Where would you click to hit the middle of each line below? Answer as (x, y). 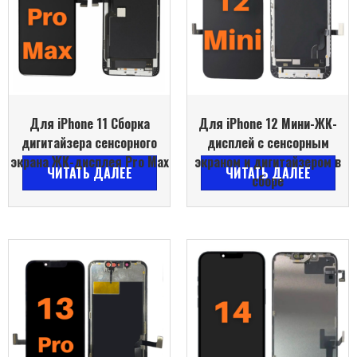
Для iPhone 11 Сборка (89, 123)
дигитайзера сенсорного (89, 142)
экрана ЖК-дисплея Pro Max (89, 161)
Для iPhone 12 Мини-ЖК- (268, 123)
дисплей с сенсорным (268, 142)
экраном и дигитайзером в (268, 161)
